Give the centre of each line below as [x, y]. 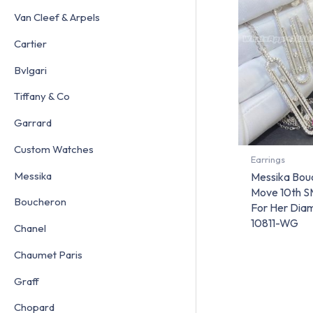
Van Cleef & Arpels [57, 17]
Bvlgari [30, 70]
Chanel [30, 228]
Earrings [268, 160]
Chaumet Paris [48, 254]
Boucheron [40, 202]
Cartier [30, 43]
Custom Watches [54, 149]
